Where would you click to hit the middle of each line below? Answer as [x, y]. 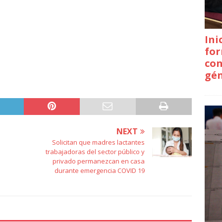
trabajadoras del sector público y [95, 152]
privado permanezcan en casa [99, 161]
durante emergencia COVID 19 [100, 171]
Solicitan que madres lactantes [99, 142]
